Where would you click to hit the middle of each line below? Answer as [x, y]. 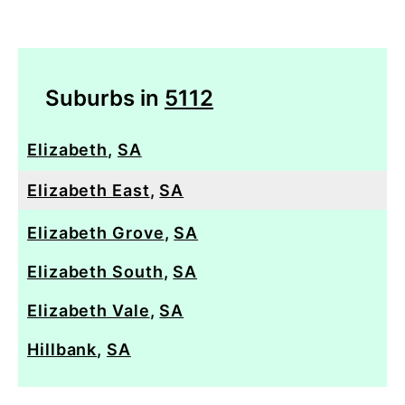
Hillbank [62, 349]
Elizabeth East [89, 190]
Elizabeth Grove [96, 232]
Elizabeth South [95, 271]
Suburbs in [105, 98]
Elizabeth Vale [89, 310]
